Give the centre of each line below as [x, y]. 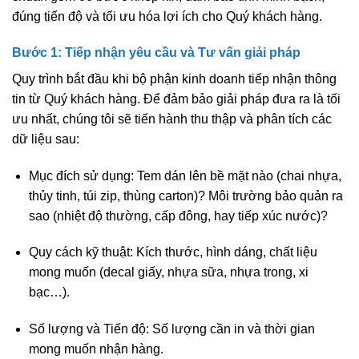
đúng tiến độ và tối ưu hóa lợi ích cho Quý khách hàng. [167, 16]
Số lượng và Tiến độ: [89, 329]
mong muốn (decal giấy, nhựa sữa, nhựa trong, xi [168, 272]
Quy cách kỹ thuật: [81, 252]
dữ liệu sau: [46, 139]
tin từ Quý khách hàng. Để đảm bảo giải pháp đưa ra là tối [176, 99]
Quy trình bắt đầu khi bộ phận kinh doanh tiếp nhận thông [174, 79]
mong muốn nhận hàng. [96, 349]
